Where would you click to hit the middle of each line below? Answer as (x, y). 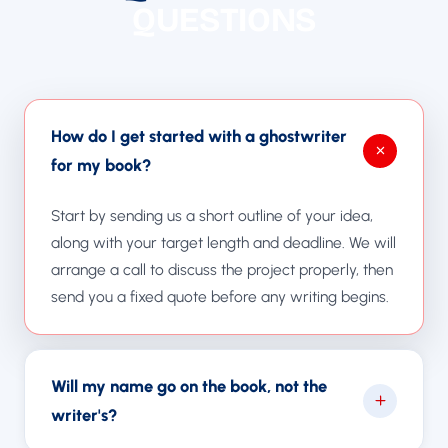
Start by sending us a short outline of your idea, (212, 215)
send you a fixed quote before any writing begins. (220, 296)
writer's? (84, 414)
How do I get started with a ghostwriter (199, 135)
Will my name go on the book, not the (189, 385)
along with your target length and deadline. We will (223, 242)
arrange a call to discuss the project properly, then (222, 269)
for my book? (101, 164)
